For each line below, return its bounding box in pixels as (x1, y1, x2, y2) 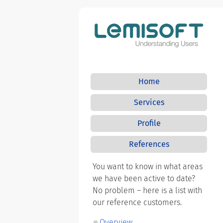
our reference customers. (93, 198, 182, 207)
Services (133, 98, 164, 107)
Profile (137, 118, 161, 128)
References (128, 139, 169, 149)
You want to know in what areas (93, 162, 203, 171)
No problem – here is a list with (93, 186, 202, 195)
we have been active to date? (93, 174, 195, 183)
